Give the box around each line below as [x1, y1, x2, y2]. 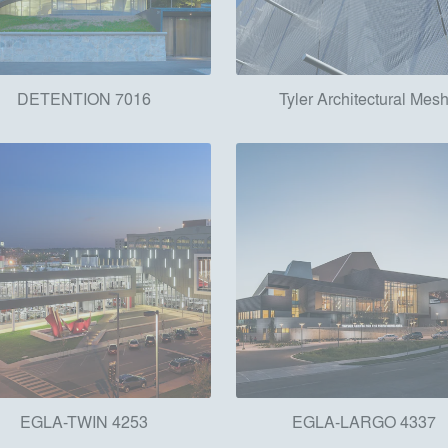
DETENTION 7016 [16, 86, 151, 110]
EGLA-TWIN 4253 [19, 409, 148, 433]
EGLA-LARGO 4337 [291, 409, 436, 433]
